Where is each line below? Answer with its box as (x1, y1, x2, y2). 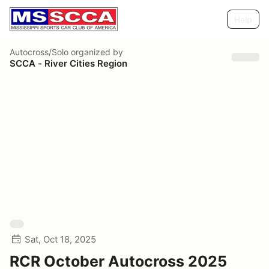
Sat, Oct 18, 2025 (25, 234, 96, 245)
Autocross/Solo (10, 46, 68, 57)
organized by (68, 46, 123, 57)
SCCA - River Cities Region (10, 57, 127, 69)
